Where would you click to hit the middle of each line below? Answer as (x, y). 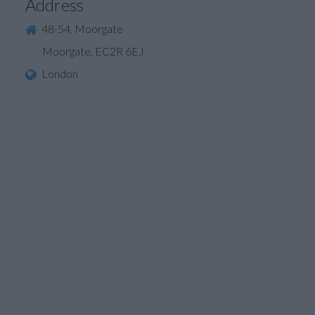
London (59, 74)
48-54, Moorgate (81, 28)
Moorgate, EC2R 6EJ (85, 51)
